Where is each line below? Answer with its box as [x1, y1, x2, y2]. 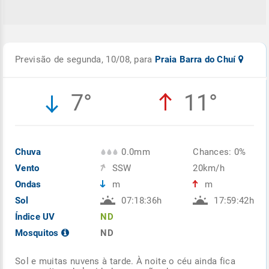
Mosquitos [15, 227, 61, 238]
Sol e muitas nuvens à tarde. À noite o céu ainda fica [15, 255, 235, 267]
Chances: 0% [193, 146, 246, 157]
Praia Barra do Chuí [154, 53, 238, 65]
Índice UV [15, 211, 55, 222]
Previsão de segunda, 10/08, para [15, 53, 155, 65]
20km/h [193, 162, 225, 174]
